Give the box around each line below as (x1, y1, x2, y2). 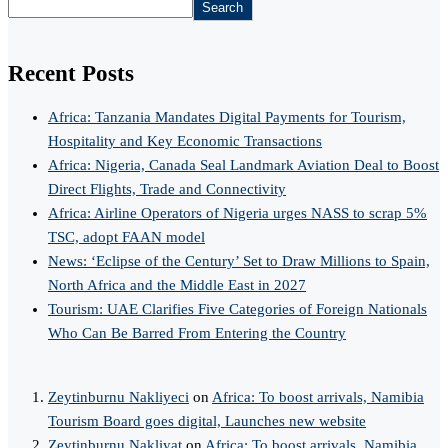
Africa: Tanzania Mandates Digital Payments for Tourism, (48, 109, 406, 126)
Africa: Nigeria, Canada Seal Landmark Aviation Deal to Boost (48, 157, 439, 174)
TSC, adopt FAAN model (48, 229, 205, 246)
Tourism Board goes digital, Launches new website (48, 413, 366, 430)
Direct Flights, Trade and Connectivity (48, 181, 286, 198)
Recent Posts (8, 60, 134, 86)
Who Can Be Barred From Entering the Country (48, 325, 346, 342)
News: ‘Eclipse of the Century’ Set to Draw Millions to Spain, (48, 253, 430, 270)
